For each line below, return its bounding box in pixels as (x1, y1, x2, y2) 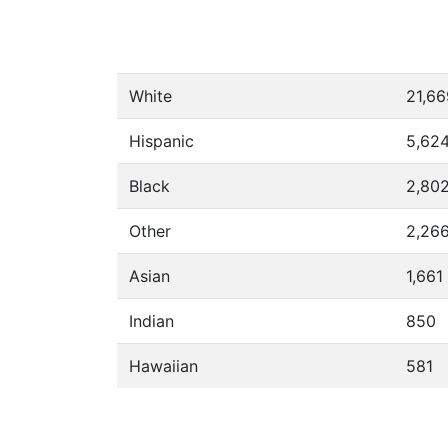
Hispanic (129, 131, 194, 151)
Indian (129, 311, 174, 331)
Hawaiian (129, 356, 198, 376)
